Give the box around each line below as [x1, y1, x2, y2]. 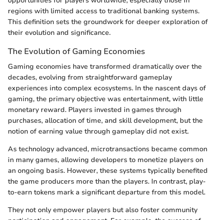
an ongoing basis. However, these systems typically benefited [8, 166, 208, 176]
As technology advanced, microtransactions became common [8, 144, 207, 154]
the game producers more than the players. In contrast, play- [8, 177, 206, 187]
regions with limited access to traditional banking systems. [8, 6, 199, 16]
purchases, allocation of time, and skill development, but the [8, 116, 203, 126]
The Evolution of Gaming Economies [8, 46, 145, 57]
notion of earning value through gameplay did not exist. [8, 127, 189, 137]
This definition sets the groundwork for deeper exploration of [8, 17, 208, 27]
